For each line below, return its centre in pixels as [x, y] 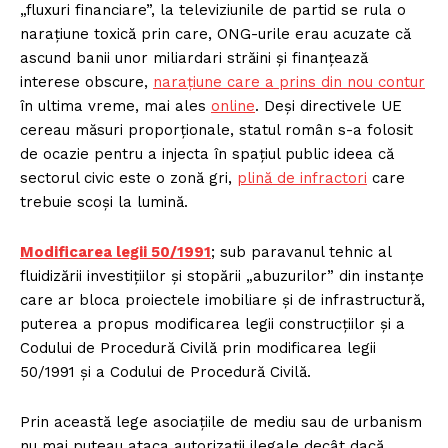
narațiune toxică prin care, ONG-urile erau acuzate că [215, 33]
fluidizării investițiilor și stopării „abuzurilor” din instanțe [222, 275]
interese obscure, [86, 81]
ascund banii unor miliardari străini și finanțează [194, 57]
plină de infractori [302, 177]
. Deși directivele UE [328, 105]
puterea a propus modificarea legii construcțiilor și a [212, 323]
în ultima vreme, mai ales [115, 105]
